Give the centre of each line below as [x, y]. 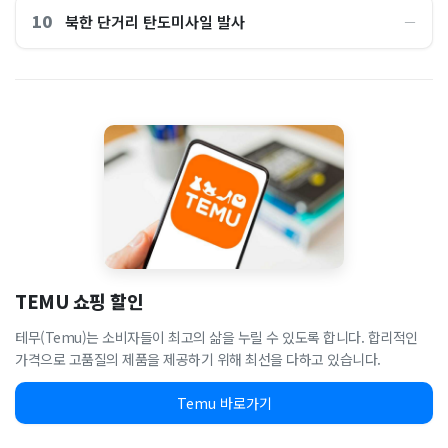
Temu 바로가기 [224, 403]
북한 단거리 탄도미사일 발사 [155, 21]
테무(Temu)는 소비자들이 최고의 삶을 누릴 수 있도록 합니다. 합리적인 [216, 337]
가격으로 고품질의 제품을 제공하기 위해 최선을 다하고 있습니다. [198, 359]
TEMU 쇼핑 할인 [79, 301]
